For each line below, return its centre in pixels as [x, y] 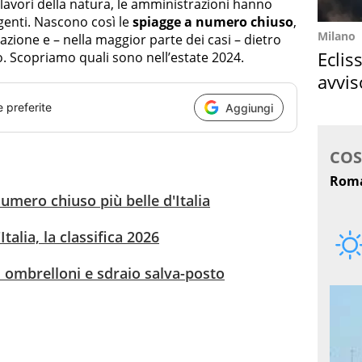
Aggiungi [249, 107]
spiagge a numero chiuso [213, 22]
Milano [337, 36]
